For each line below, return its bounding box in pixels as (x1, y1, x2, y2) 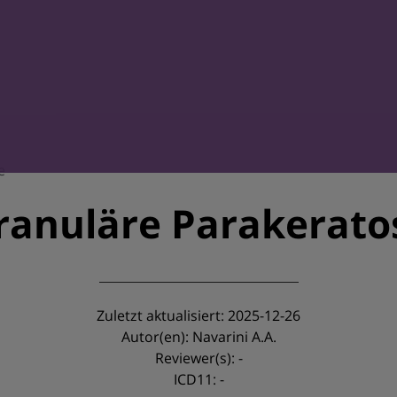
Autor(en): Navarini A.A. (121, 327, 276, 346)
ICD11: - (173, 370, 224, 389)
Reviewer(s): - (154, 348, 243, 368)
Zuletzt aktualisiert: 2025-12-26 (97, 306, 300, 325)
